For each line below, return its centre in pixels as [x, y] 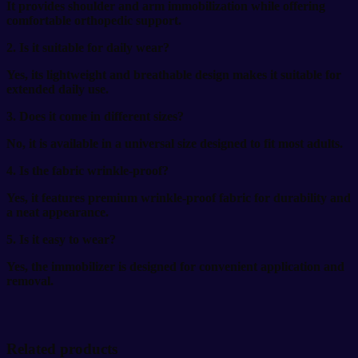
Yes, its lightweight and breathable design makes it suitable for [174, 75]
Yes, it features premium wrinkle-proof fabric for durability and [179, 198]
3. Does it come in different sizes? [95, 117]
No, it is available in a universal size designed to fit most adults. [175, 144]
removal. [30, 281]
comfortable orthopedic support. [94, 21]
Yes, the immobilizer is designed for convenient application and [175, 267]
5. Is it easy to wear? [61, 240]
